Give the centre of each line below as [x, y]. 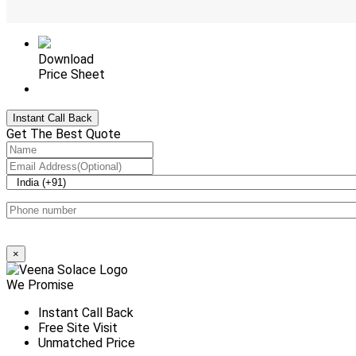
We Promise [40, 284]
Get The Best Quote [64, 133]
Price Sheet [72, 74]
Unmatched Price [87, 342]
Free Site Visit [78, 327]
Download [66, 59]
